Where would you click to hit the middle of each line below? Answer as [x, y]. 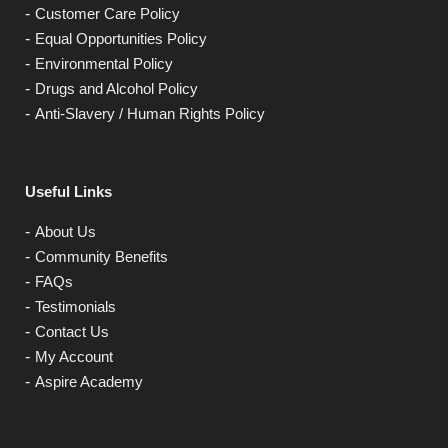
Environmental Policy [104, 64]
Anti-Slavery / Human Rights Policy [150, 114]
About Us [65, 231]
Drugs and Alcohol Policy [116, 89]
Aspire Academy [89, 381]
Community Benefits [101, 256]
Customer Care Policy [107, 14]
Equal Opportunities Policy [121, 39]
